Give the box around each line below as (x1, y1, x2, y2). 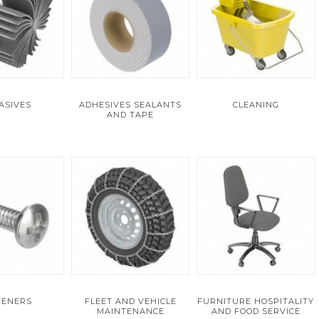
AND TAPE (107, 110, 154, 120)
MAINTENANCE (96, 306, 164, 316)
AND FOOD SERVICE (211, 306, 300, 316)
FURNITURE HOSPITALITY (197, 296, 314, 306)
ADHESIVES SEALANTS (79, 100, 182, 110)
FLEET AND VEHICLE (84, 296, 177, 306)
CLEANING (232, 100, 279, 110)
